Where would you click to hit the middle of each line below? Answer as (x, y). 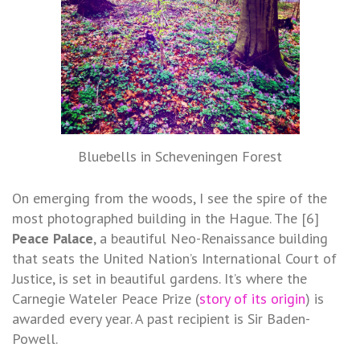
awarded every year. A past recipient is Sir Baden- (161, 318)
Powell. (35, 338)
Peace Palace (53, 238)
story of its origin (252, 298)
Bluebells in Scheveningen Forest (180, 156)
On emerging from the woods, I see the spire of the (170, 198)
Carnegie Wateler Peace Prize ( (106, 298)
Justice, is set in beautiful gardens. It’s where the (160, 278)
